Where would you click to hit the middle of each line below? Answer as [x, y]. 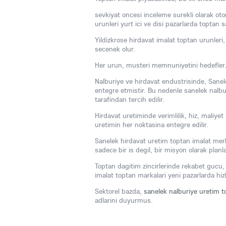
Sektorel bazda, [119, 191]
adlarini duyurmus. [124, 200]
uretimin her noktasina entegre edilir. [152, 125]
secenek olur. [115, 49]
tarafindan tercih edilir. [130, 99]
